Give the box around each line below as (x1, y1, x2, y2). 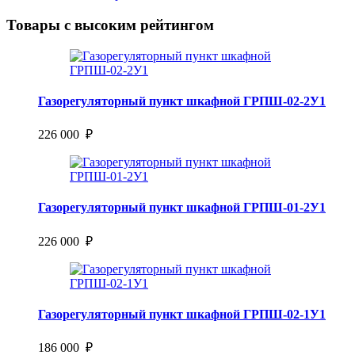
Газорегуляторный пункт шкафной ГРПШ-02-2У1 (38, 94, 326, 108)
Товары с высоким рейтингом (6, 16, 214, 33)
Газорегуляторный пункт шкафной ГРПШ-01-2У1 (38, 200, 326, 215)
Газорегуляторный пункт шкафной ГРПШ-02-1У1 (38, 307, 326, 322)
